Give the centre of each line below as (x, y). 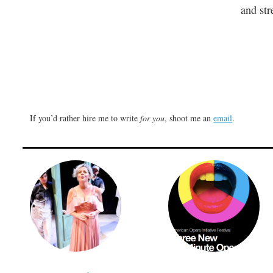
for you (153, 118)
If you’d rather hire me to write (85, 118)
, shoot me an (189, 118)
